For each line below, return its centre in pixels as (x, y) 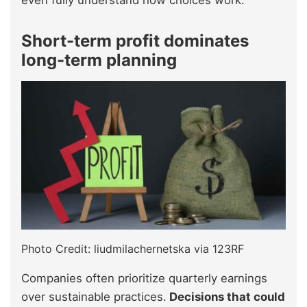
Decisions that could (226, 297)
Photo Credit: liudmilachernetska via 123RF (133, 249)
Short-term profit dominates (135, 41)
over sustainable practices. (94, 297)
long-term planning (99, 60)
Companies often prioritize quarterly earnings (144, 279)
